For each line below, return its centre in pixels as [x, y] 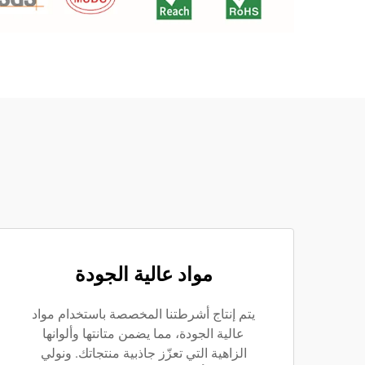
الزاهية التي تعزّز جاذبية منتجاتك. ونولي [143, 353]
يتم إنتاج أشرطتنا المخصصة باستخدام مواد [143, 314]
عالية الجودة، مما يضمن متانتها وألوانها [143, 334]
